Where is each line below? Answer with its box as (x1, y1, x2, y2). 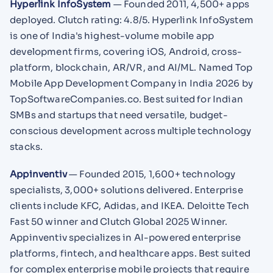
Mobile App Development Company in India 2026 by (10, 77, 253, 90)
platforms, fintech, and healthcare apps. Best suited (10, 247, 250, 260)
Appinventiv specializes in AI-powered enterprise (10, 232, 241, 244)
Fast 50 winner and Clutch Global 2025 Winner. (10, 216, 228, 228)
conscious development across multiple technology (10, 125, 252, 137)
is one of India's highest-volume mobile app (10, 30, 214, 42)
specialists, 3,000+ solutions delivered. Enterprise (10, 184, 243, 196)
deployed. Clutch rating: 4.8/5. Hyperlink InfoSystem (10, 14, 253, 26)
